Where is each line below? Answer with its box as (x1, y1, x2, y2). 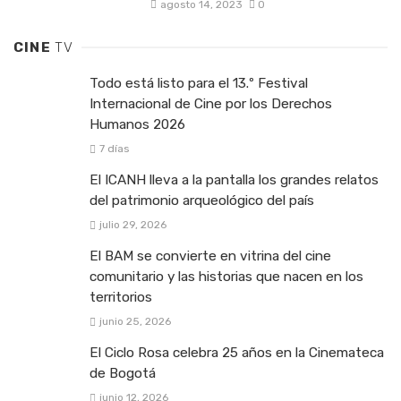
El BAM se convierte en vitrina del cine (90, 247, 331, 264)
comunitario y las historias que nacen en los (90, 268, 363, 285)
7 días (98, 141, 129, 155)
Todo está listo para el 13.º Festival (90, 74, 308, 91)
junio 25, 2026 (98, 315, 171, 328)
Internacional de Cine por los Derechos (90, 95, 332, 112)
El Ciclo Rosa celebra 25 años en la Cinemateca (90, 345, 384, 362)
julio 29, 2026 (98, 218, 166, 231)
